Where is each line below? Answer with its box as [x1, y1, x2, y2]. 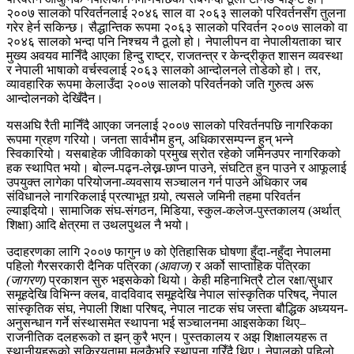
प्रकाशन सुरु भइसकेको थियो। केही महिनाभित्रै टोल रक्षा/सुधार [46, 273, 333, 287]
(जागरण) [6, 273, 46, 287]
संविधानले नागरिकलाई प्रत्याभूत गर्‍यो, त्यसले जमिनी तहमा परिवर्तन [6, 189, 300, 203]
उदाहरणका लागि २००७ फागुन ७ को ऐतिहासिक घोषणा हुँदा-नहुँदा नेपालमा [6, 244, 331, 258]
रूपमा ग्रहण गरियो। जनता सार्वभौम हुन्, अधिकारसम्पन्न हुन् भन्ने [6, 132, 293, 146]
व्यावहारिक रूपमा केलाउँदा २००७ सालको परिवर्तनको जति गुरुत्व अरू [6, 77, 314, 91]
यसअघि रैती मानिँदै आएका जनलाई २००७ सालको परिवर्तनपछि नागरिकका [6, 118, 333, 132]
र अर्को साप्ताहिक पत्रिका [192, 258, 311, 273]
